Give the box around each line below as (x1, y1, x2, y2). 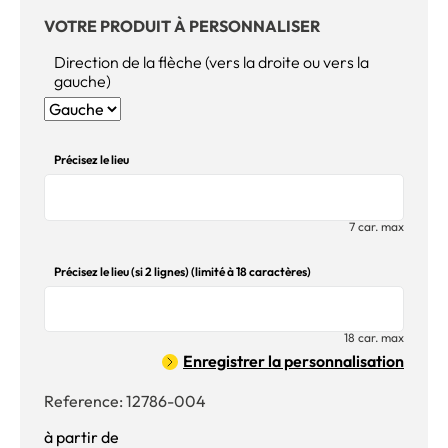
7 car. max (349, 218, 404, 234)
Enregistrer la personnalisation (183, 351, 404, 372)
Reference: (44, 391, 126, 412)
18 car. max (344, 330, 404, 346)
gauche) (54, 71, 111, 92)
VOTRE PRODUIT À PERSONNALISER (44, 16, 320, 37)
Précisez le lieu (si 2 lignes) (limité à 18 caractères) (54, 263, 311, 279)
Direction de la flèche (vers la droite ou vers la (54, 52, 369, 73)
